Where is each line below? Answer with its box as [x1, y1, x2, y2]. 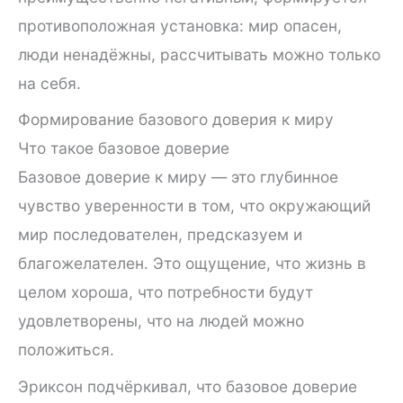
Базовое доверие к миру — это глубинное [18, 167, 338, 187]
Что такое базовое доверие [18, 139, 229, 158]
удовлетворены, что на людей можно [18, 311, 304, 331]
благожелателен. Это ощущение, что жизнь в [18, 254, 366, 273]
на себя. [18, 73, 81, 93]
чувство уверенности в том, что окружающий [18, 196, 371, 216]
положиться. [18, 340, 114, 360]
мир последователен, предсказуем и [18, 225, 302, 245]
